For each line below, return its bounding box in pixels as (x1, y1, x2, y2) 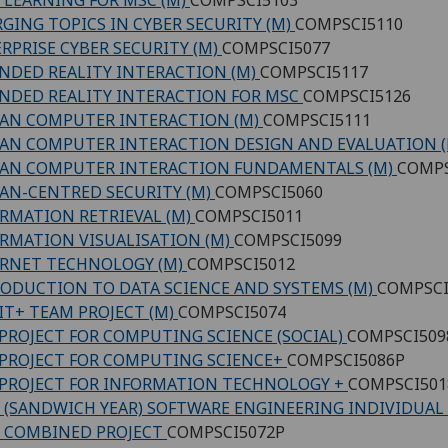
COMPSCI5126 (303, 84, 411, 107)
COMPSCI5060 (215, 180, 323, 203)
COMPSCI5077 (222, 36, 330, 59)
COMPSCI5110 (295, 12, 403, 35)
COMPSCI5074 (178, 300, 286, 323)
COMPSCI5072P (167, 420, 285, 443)
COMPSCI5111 (263, 108, 371, 131)
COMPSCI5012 (187, 252, 295, 275)
